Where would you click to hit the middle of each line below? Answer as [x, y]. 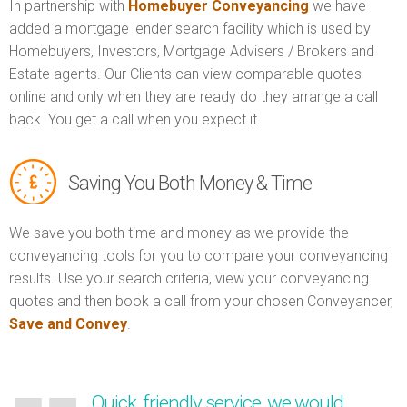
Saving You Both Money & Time [190, 184]
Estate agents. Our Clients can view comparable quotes [185, 74]
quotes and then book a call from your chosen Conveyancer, [201, 302]
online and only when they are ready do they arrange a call [194, 97]
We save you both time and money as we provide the [179, 233]
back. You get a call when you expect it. [135, 120]
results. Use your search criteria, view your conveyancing [189, 279]
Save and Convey [68, 324]
